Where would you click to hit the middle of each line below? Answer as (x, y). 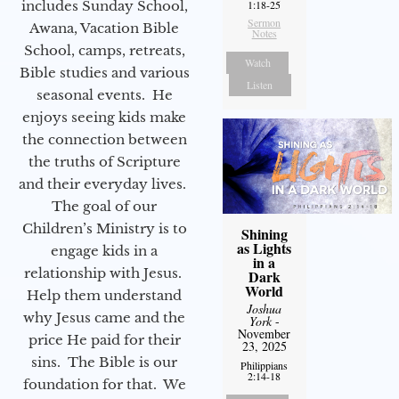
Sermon (265, 23)
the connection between (104, 139)
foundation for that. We (104, 384)
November (265, 334)
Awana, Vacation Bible (104, 28)
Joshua (265, 309)
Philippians (265, 366)
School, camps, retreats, (104, 50)
